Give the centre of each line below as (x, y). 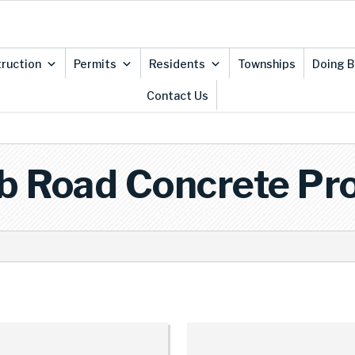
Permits (95, 64)
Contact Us (177, 95)
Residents (177, 64)
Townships (266, 64)
